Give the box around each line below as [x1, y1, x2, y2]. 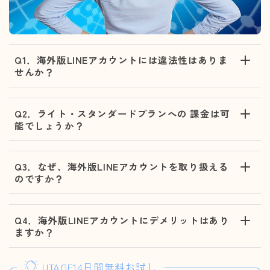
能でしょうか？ [14, 118, 85, 132]
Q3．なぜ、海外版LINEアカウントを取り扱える [14, 160, 229, 174]
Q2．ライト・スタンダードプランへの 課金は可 [14, 106, 230, 120]
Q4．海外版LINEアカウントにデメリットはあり [14, 213, 230, 227]
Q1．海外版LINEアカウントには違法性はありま [14, 53, 228, 67]
